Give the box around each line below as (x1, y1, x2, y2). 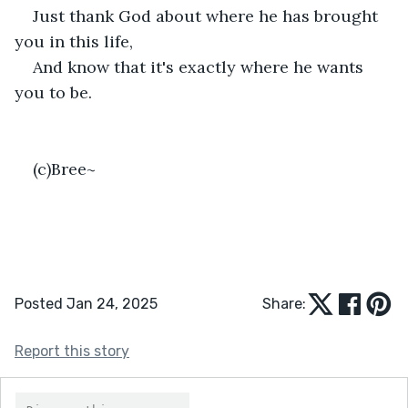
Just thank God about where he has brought (33, 5, 382, 26)
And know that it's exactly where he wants (33, 56, 368, 77)
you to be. (15, 81, 92, 103)
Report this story (15, 342, 129, 360)
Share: (262, 294, 306, 312)
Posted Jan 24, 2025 (15, 294, 158, 312)
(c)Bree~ (33, 158, 96, 179)
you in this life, (15, 30, 133, 52)
